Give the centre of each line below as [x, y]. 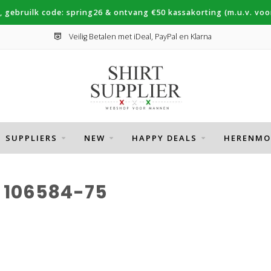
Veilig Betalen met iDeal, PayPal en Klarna [139, 37]
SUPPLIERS [31, 138]
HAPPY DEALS [164, 138]
